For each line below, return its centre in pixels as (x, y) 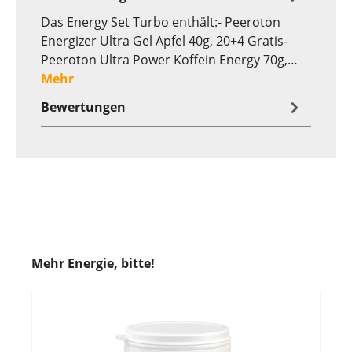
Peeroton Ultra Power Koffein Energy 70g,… (169, 59)
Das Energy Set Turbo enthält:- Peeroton (161, 22)
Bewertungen (83, 106)
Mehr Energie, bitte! (93, 263)
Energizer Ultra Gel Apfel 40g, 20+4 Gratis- (164, 40)
